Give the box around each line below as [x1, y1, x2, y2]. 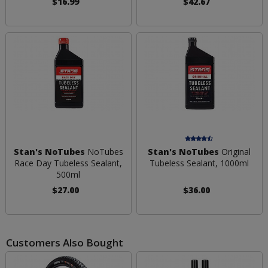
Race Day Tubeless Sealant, [14, 157, 123, 169]
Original [219, 145, 251, 157]
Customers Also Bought [6, 235, 123, 249]
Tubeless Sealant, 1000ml [150, 157, 249, 169]
